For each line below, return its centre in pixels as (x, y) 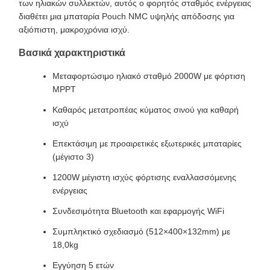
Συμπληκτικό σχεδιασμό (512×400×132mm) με (141, 231)
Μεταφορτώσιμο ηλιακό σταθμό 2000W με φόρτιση (149, 76)
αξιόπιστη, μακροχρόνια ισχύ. (74, 30)
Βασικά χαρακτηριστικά (72, 53)
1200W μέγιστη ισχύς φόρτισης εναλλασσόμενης (144, 177)
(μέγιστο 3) (73, 157)
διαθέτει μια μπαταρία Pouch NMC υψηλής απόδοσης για (127, 16)
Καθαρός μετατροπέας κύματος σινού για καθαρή (146, 110)
